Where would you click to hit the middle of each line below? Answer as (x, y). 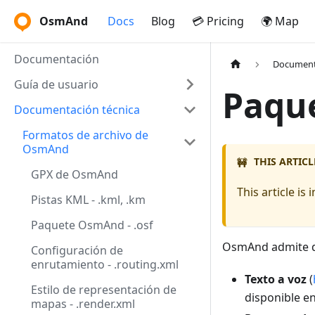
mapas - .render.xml (83, 304)
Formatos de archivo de (85, 135)
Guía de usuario (56, 84)
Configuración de (77, 250)
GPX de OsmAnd (75, 174)
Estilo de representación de (104, 290)
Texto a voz (276, 279)
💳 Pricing (218, 21)
